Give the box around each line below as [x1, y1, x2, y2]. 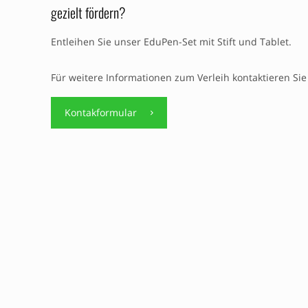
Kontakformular [65, 105, 137, 119]
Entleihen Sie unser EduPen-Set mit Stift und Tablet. [51, 34, 291, 48]
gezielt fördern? [51, 1, 125, 23]
